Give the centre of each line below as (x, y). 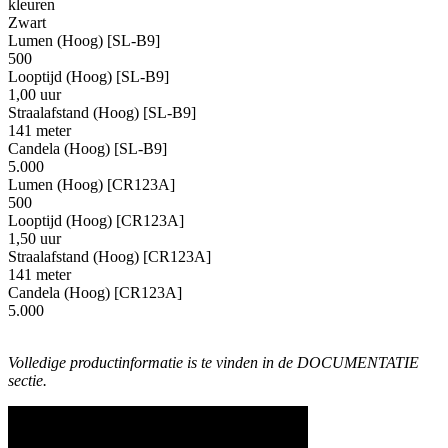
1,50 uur (34, 239)
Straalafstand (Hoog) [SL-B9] (102, 113)
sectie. (27, 381)
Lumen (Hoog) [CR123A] (91, 185)
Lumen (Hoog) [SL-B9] (84, 41)
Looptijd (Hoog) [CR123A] (96, 221)
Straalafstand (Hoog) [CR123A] (109, 257)
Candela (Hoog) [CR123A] (95, 293)
